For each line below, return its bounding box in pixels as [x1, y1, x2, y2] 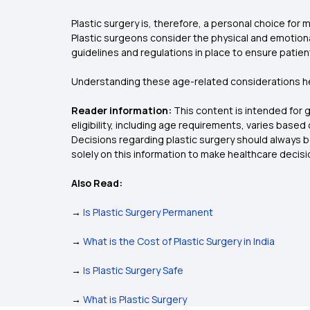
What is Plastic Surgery [83, 293, 187, 306]
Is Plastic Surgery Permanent [83, 206, 213, 219]
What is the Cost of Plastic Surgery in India [83, 235, 275, 248]
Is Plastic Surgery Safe [83, 264, 183, 277]
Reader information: [71, 104, 174, 117]
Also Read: [71, 176, 122, 190]
